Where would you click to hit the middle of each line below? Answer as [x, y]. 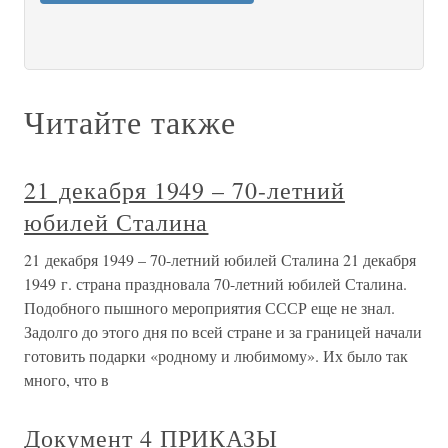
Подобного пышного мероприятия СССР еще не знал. [209, 307]
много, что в [66, 379]
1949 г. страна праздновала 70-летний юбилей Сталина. [215, 283]
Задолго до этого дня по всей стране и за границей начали [223, 331]
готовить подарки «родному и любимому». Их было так [216, 355]
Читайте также [130, 121]
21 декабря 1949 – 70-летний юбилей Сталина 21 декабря [220, 259]
